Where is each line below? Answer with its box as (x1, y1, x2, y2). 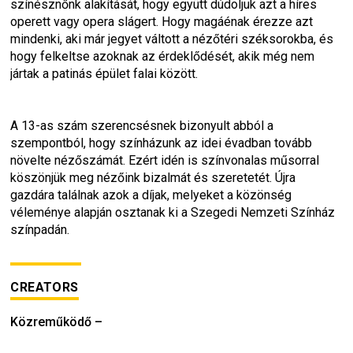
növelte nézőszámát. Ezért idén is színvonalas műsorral (10, 153, 320, 169)
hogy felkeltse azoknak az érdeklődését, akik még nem (10, 49, 315, 65)
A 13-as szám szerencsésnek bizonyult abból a (10, 118, 274, 134)
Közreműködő (10, 314, 92, 330)
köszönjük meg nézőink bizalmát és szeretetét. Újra (10, 170, 296, 186)
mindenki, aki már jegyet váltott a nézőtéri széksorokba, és (10, 32, 334, 47)
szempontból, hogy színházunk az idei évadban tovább (10, 136, 313, 151)
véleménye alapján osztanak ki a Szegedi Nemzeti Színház (10, 205, 336, 221)
